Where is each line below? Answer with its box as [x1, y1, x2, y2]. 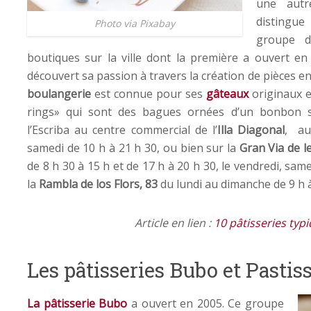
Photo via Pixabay [94, 17, 175, 31]
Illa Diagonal [217, 121, 285, 137]
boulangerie [27, 85, 91, 101]
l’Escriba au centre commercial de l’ [27, 121, 218, 137]
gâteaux [206, 85, 249, 101]
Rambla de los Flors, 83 [39, 176, 158, 192]
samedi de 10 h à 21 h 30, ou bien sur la [27, 140, 236, 155]
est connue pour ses [91, 85, 206, 101]
